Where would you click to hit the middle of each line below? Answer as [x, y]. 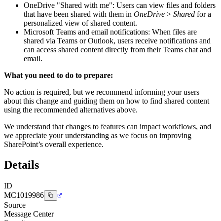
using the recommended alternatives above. [71, 110]
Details [21, 165]
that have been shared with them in [79, 14]
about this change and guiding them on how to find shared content [107, 101]
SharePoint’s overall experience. [54, 144]
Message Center [29, 214]
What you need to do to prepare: [58, 75]
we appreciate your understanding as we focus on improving [98, 135]
